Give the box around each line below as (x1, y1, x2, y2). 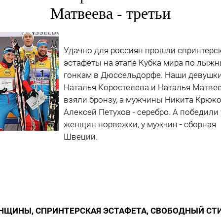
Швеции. (64, 131, 98, 142)
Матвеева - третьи (50, 1, 171, 23)
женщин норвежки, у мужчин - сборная (64, 119, 216, 129)
